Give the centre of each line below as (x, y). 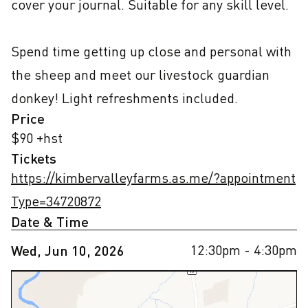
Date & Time (50, 221)
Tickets (34, 158)
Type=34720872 (56, 201)
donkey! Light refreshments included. (124, 98)
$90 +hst (37, 138)
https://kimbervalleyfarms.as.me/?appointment (153, 178)
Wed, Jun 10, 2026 (68, 250)
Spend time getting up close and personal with (151, 51)
